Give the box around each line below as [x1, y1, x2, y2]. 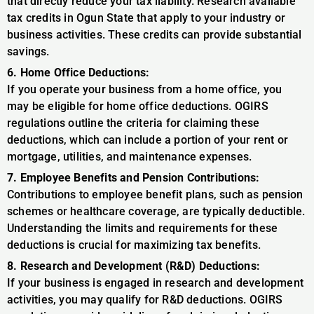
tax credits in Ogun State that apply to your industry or [7, 11, 286, 25]
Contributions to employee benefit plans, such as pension [7, 187, 303, 201]
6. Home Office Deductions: [7, 65, 150, 79]
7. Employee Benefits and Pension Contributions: [7, 170, 260, 184]
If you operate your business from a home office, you [7, 82, 282, 96]
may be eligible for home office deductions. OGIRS [7, 99, 268, 113]
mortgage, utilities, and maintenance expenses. [7, 149, 252, 163]
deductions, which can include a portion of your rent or [7, 132, 289, 146]
